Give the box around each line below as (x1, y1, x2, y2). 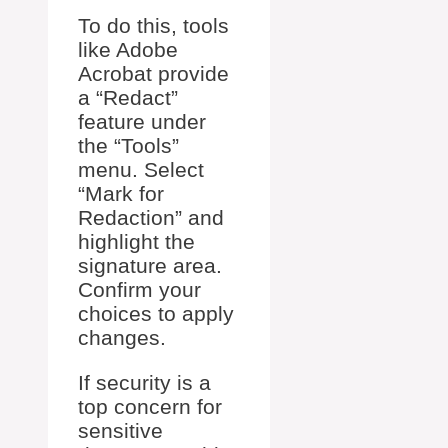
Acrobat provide (78, 61, 229, 85)
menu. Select (78, 157, 204, 181)
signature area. (78, 253, 222, 277)
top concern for (78, 394, 222, 418)
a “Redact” (78, 85, 178, 109)
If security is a (78, 370, 211, 394)
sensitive (78, 418, 163, 442)
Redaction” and (78, 205, 224, 229)
